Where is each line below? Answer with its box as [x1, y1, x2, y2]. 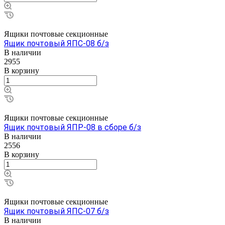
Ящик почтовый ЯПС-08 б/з [4, 38, 109, 48]
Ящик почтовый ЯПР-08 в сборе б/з [4, 122, 141, 132]
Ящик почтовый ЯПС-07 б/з [4, 206, 109, 216]
